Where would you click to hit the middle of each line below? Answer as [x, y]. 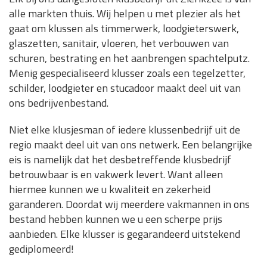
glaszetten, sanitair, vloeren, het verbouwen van [119, 44]
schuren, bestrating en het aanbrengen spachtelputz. [129, 58]
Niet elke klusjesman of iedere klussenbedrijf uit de [125, 130]
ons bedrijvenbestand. [59, 103]
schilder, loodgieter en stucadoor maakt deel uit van [125, 88]
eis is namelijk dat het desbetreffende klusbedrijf [120, 160]
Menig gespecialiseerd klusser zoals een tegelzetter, [127, 73]
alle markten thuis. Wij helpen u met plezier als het [125, 14]
